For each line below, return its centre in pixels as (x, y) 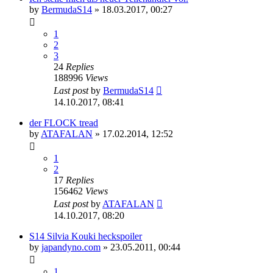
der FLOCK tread (64, 123)
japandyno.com (71, 247)
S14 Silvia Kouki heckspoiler (86, 236)
